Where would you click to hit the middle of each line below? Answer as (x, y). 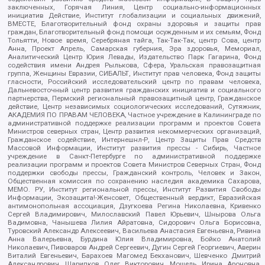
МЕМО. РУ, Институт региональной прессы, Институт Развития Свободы (134, 189)
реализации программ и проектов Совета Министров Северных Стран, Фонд (134, 164)
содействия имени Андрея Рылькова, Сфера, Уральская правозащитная (134, 65)
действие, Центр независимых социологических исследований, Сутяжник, (134, 106)
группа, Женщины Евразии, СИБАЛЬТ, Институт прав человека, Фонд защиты (134, 73)
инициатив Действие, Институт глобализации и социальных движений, (134, 15)
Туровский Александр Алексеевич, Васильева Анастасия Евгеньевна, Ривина (134, 230)
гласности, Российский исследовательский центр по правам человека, (134, 81)
